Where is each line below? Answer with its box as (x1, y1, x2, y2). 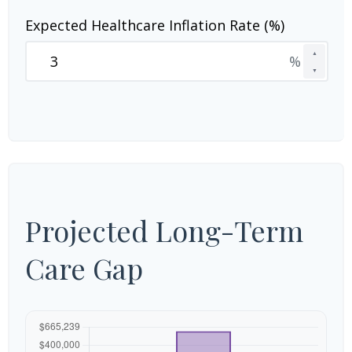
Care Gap (25, 249, 143, 287)
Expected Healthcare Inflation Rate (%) (25, 16, 284, 35)
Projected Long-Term (25, 211, 303, 249)
